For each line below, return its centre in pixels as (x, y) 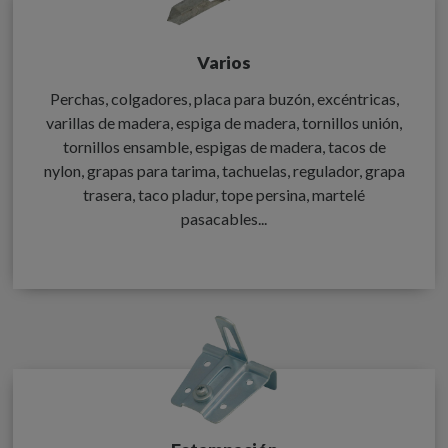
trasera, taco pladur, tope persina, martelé (224, 194)
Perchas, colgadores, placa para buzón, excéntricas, (224, 98)
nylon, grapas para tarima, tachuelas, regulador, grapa (224, 170)
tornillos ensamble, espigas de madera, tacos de (224, 146)
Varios (224, 63)
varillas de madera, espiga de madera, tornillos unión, (224, 122)
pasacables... (224, 218)
